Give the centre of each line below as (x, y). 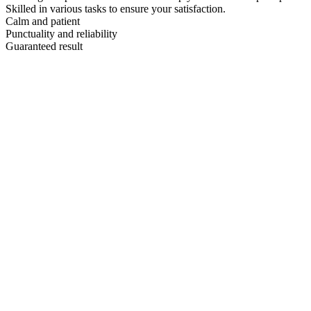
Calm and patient (43, 21)
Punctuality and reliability (61, 33)
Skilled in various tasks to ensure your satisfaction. (116, 8)
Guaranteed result (44, 46)
